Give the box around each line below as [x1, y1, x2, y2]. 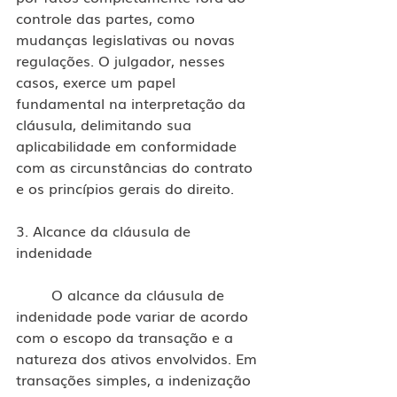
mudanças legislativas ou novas [16, 27, 239, 50]
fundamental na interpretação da [16, 91, 250, 113]
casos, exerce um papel [16, 70, 180, 92]
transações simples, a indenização [16, 368, 255, 390]
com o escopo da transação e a [16, 325, 237, 347]
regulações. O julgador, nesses [16, 49, 230, 71]
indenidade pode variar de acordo [16, 304, 253, 326]
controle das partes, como [16, 6, 199, 28]
